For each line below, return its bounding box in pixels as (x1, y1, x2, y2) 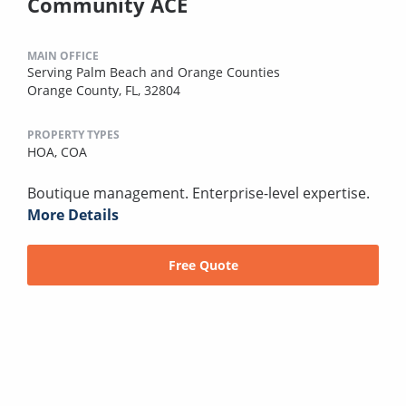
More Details (27, 204, 119, 225)
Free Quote (168, 256, 238, 274)
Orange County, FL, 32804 (27, 81, 180, 99)
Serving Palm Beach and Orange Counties (27, 63, 280, 81)
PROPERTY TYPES (27, 126, 120, 142)
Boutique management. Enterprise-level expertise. (27, 182, 370, 203)
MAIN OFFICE (27, 47, 99, 63)
